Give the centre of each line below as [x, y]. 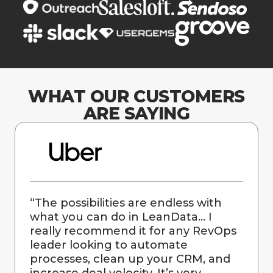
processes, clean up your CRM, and [130, 259]
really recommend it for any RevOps [133, 231]
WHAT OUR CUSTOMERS [136, 96]
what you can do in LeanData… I [121, 217]
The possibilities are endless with [128, 203]
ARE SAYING [136, 113]
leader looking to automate [109, 245]
